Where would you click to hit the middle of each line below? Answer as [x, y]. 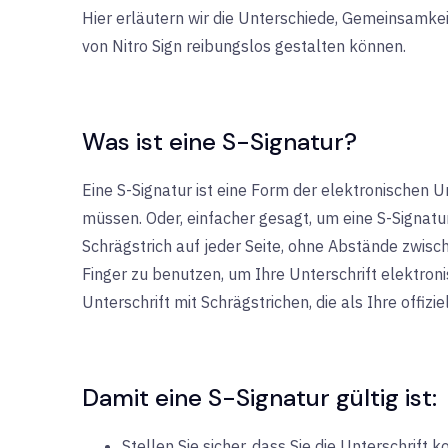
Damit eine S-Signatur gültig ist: [259, 397]
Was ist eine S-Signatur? [219, 141]
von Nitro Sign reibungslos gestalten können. [244, 46]
